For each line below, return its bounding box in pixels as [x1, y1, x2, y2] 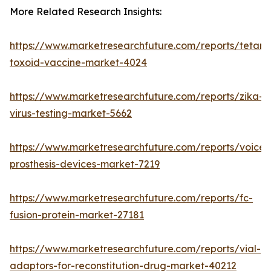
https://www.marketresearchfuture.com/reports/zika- [10, 90, 263, 103]
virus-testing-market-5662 [10, 107, 132, 120]
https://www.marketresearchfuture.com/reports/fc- [10, 192, 253, 204]
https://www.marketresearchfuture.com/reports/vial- [10, 243, 261, 255]
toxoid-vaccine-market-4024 [10, 56, 147, 69]
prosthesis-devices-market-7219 [10, 158, 160, 171]
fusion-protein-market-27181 [10, 209, 144, 221]
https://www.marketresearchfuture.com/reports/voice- [10, 141, 269, 154]
